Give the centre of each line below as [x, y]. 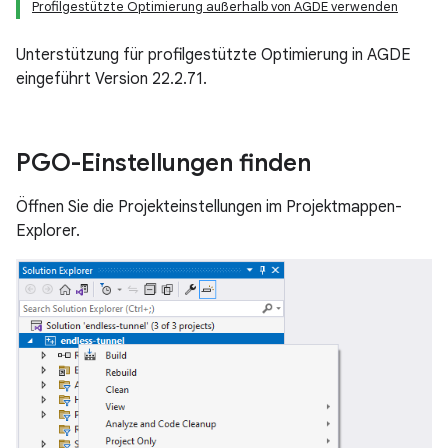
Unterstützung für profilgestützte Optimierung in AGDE [213, 55]
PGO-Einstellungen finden [163, 163]
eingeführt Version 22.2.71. [111, 79]
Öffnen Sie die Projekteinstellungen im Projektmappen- [209, 207]
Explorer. [48, 231]
